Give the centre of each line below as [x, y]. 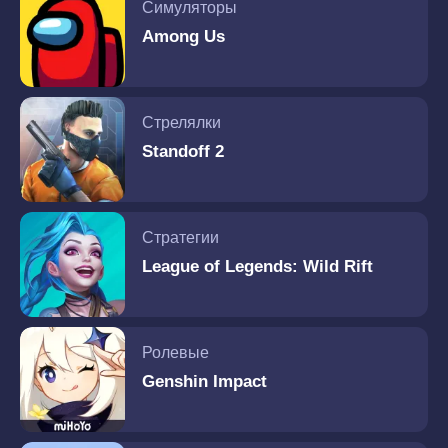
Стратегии [180, 237]
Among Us [183, 36]
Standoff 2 [183, 151]
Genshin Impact [204, 381]
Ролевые [175, 352]
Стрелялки [181, 122]
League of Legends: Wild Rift [257, 266]
